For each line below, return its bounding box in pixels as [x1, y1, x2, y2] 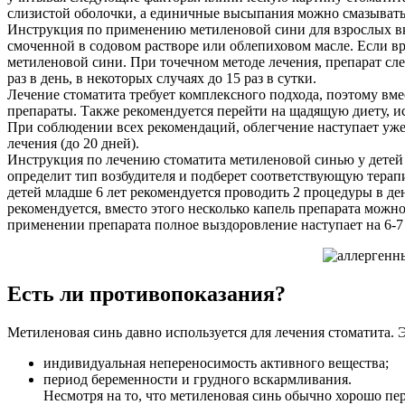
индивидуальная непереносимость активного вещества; [43, 355, 389, 372]
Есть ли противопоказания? [7, 282, 286, 306]
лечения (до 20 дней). [7, 136, 139, 152]
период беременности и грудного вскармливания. [43, 372, 352, 388]
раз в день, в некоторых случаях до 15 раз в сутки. [7, 71, 316, 87]
